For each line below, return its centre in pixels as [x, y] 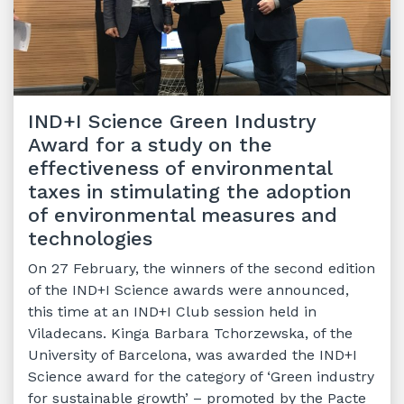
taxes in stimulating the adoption [190, 191]
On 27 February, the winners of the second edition [202, 268]
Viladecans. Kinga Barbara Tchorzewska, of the [190, 333]
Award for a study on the [150, 144]
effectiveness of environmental [180, 168]
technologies [90, 238]
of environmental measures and [183, 215]
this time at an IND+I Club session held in [172, 311]
